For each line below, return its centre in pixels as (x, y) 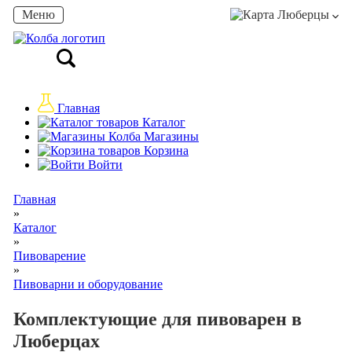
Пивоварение (49, 256)
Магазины (170, 137)
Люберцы (303, 15)
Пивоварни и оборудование (88, 284)
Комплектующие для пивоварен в (158, 319)
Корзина (165, 151)
